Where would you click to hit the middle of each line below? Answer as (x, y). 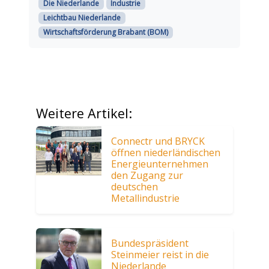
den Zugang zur (147, 176)
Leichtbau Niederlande (82, 18)
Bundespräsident (150, 243)
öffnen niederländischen (166, 153)
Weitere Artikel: (84, 113)
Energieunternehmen (160, 164)
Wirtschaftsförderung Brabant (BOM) (105, 32)
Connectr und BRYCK (158, 141)
